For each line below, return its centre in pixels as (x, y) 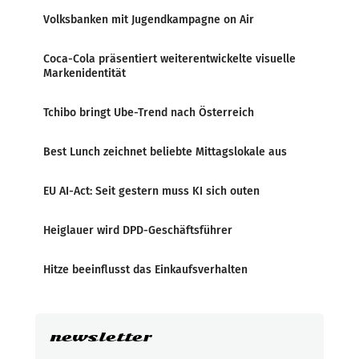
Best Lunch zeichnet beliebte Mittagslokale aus (165, 152)
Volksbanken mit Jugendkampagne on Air (149, 20)
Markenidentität (85, 73)
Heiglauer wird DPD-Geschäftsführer (138, 230)
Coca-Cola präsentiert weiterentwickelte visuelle (169, 59)
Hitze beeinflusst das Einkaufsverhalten (145, 270)
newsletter (101, 337)
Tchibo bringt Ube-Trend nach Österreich (149, 113)
